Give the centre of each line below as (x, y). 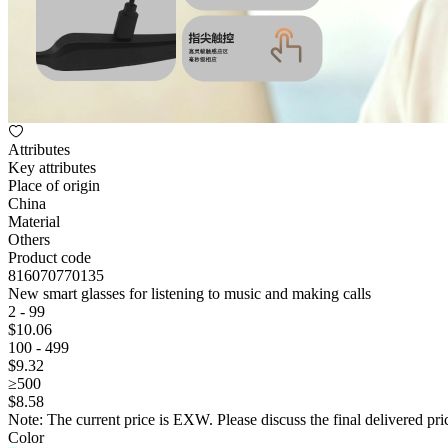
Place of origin (54, 185)
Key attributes (52, 167)
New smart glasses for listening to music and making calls (189, 293)
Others (29, 239)
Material (34, 221)
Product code (49, 257)
